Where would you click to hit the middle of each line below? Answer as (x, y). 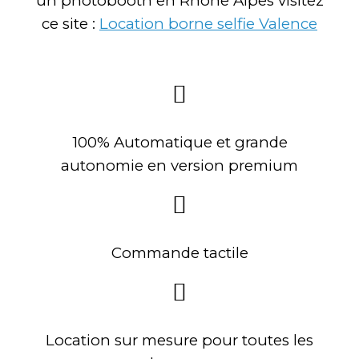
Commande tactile (179, 252)
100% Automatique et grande (179, 142)
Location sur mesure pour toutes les (179, 340)
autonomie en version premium (179, 165)
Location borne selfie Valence (208, 23)
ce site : (71, 23)
